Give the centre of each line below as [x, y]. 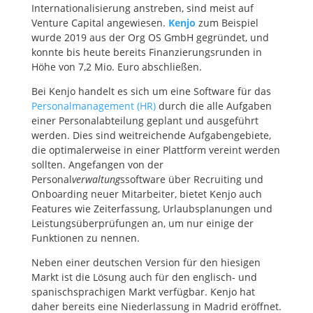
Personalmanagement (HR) [93, 106]
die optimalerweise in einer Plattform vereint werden [155, 150]
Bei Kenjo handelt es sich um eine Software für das [151, 91]
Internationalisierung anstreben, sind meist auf [142, 8]
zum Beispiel [228, 23]
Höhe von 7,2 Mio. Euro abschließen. [116, 67]
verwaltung [96, 179]
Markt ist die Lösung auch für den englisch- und [144, 277]
